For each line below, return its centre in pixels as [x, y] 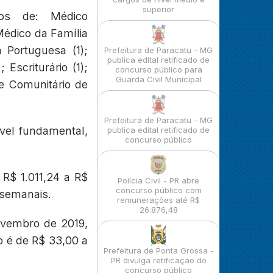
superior [158, 9]
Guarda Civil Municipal [158, 79]
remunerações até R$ [158, 200]
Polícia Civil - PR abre [158, 180]
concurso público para [158, 69]
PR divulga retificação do [158, 260]
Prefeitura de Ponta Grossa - [158, 250]
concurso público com [158, 190]
